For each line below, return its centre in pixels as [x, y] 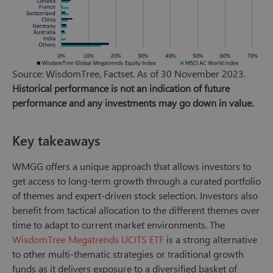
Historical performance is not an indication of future [121, 88]
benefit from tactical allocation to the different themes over [136, 210]
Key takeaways [56, 140]
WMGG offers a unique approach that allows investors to [132, 166]
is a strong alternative [211, 239]
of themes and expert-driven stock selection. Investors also [135, 196]
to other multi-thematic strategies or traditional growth [128, 254]
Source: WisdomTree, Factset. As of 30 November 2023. [129, 74]
